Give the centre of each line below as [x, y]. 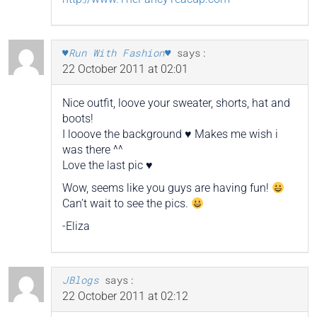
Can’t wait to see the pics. [127, 204]
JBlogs [80, 280]
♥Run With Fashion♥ [116, 53]
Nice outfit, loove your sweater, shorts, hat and [176, 103]
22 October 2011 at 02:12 [125, 296]
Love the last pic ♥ [108, 166]
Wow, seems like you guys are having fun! [167, 188]
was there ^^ [93, 150]
